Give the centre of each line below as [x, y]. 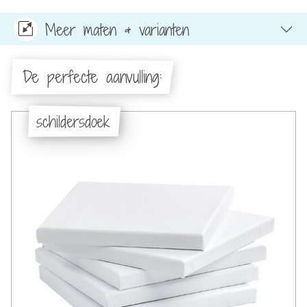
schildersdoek [73, 121]
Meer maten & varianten [117, 29]
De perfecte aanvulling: [92, 77]
